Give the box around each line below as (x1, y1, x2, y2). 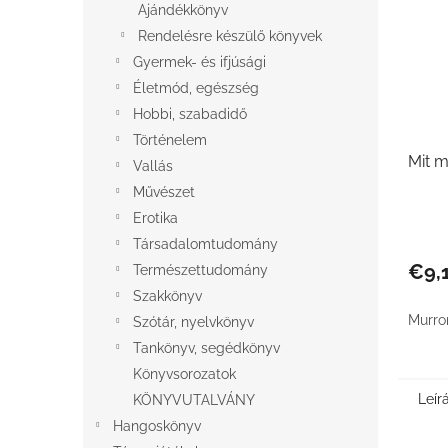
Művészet (133, 184, 195, 200)
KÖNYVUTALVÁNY (133, 392, 255, 408)
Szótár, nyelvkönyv (133, 314, 254, 330)
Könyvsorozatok (133, 366, 236, 382)
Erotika (133, 210, 178, 226)
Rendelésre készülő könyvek (138, 28, 322, 44)
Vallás (133, 158, 173, 174)
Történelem (133, 132, 207, 148)
